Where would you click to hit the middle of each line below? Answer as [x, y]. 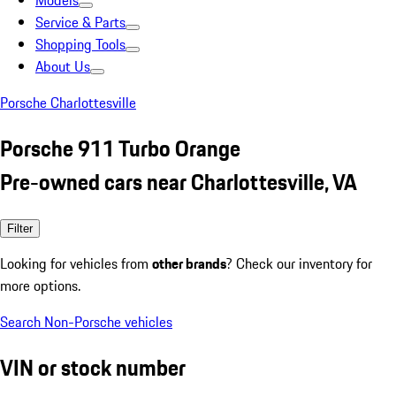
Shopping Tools [80, 44]
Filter [20, 228]
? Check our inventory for [299, 263]
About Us [63, 66]
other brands [189, 263]
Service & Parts [80, 22]
